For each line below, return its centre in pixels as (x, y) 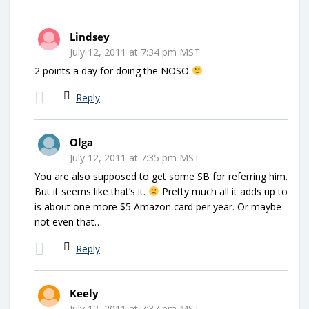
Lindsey (90, 36)
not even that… (68, 221)
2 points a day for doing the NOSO (113, 70)
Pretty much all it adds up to (223, 191)
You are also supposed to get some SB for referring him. (161, 176)
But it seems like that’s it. (91, 191)
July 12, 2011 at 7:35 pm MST (135, 157)
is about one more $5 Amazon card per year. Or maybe (158, 206)
